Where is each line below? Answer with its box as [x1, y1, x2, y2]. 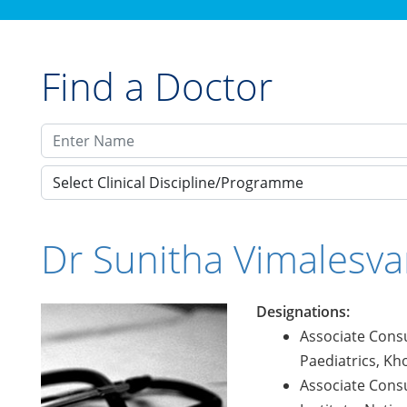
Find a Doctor [41, 60, 273, 112]
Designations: [256, 302, 350, 322]
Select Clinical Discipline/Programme [53, 173, 303, 193]
